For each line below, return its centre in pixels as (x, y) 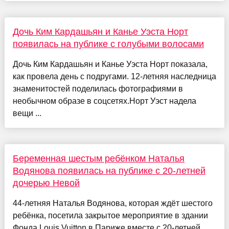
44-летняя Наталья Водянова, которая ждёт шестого (112, 203)
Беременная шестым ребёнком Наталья (98, 159)
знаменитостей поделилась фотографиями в (98, 89)
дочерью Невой (46, 183)
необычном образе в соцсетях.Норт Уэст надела (104, 101)
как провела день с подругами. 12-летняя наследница (114, 77)
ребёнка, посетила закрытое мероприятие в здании (110, 216)
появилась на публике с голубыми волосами (108, 44)
